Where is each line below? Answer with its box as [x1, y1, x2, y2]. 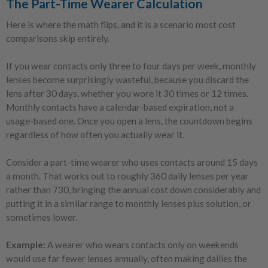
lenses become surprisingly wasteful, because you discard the [6, 74, 249, 85]
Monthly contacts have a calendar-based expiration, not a [6, 101, 234, 112]
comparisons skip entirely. [6, 32, 109, 44]
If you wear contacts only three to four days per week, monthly [6, 60, 256, 71]
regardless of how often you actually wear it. [6, 129, 184, 140]
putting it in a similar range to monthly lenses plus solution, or [6, 197, 251, 209]
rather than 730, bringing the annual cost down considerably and [6, 184, 261, 195]
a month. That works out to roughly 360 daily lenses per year [6, 170, 249, 181]
